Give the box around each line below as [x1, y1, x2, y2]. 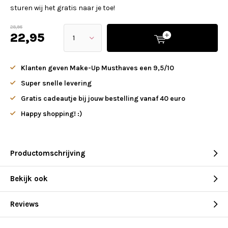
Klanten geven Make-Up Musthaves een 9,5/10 [21, 64, 174, 72]
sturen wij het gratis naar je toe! [10, 4, 115, 12]
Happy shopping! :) [21, 109, 82, 118]
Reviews [10, 199, 39, 209]
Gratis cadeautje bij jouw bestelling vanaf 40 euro [21, 94, 185, 103]
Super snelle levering [21, 79, 92, 88]
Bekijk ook [10, 174, 48, 183]
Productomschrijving [10, 149, 85, 158]
